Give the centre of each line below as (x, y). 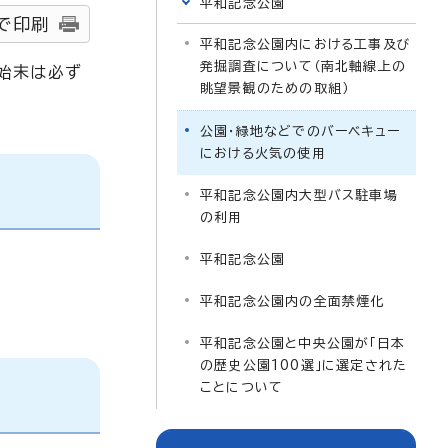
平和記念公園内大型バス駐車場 (299, 195)
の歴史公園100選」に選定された (304, 365)
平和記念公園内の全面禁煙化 (292, 301)
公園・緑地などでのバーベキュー (300, 131)
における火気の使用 (263, 153)
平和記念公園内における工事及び (305, 44)
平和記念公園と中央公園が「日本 (302, 343)
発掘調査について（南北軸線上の (303, 66)
